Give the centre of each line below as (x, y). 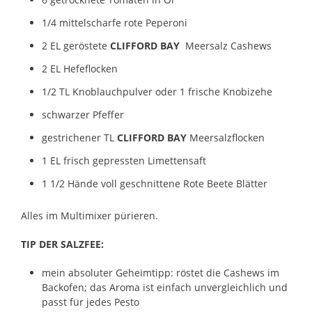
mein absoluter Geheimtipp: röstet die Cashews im (161, 272)
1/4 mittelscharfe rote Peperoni (115, 22)
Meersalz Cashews (227, 45)
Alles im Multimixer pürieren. (89, 215)
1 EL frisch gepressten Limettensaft (124, 160)
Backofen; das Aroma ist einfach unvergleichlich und (165, 287)
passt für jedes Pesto (91, 302)
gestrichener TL (79, 137)
